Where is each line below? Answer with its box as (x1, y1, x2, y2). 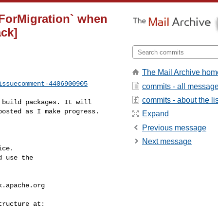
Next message (142, 137, 192, 146)
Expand (142, 109, 169, 118)
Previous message (142, 123, 206, 132)
